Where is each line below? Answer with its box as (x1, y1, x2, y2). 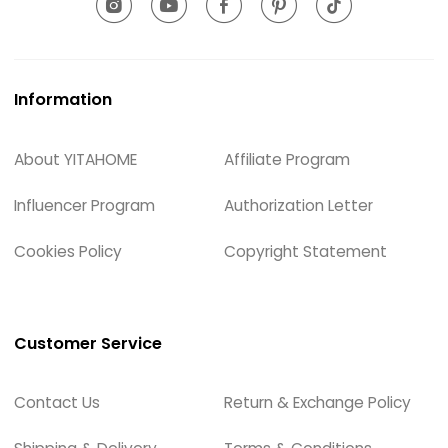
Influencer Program (14, 195, 156, 217)
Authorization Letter (224, 195, 373, 217)
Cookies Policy (14, 241, 123, 263)
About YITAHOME (14, 149, 138, 171)
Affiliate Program (224, 149, 350, 171)
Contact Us (14, 392, 101, 414)
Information (14, 88, 113, 112)
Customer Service (14, 331, 163, 355)
